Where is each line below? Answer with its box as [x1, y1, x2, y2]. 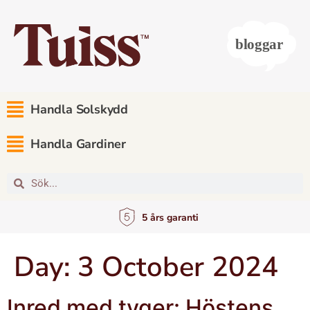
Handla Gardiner [30, 135, 126, 152]
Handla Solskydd [30, 101, 128, 118]
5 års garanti [141, 210, 199, 224]
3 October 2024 [77, 248, 278, 286]
